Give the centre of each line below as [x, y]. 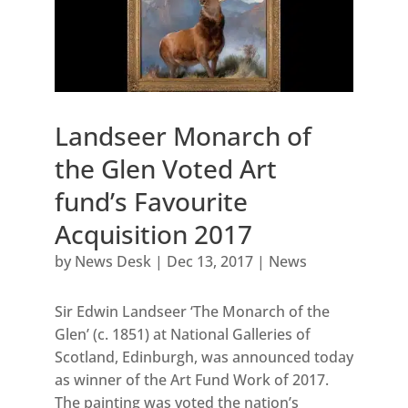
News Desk [112, 262]
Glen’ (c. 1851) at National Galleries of [182, 335]
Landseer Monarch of [183, 136]
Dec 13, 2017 [209, 262]
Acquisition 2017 [153, 235]
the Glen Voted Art [165, 169]
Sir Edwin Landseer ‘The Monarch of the [192, 312]
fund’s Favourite [151, 202]
